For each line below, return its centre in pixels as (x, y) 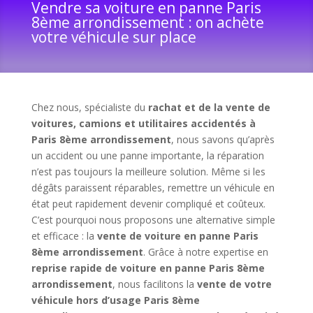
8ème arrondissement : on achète (147, 23)
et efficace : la (64, 236)
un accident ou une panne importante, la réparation (147, 156)
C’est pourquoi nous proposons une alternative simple (153, 220)
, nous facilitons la (154, 284)
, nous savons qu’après (223, 140)
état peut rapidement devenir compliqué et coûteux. (148, 204)
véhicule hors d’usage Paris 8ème (115, 300)
